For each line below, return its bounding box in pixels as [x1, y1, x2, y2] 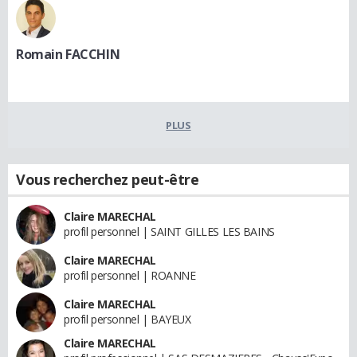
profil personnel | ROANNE [64, 267, 196, 283]
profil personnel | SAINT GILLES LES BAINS [64, 223, 275, 239]
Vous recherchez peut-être [16, 169, 199, 189]
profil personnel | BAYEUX [64, 311, 191, 327]
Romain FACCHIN [16, 45, 120, 63]
